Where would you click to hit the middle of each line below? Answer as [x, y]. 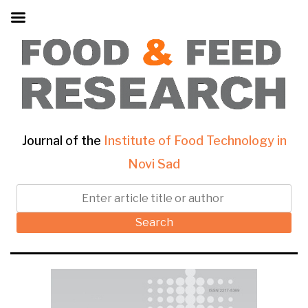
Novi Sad [154, 164]
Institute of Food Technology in [195, 141]
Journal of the [63, 141]
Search [154, 223]
